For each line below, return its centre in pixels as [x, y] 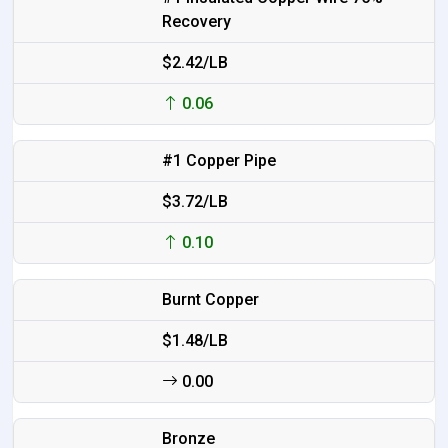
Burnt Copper [210, 299]
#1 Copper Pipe [218, 160]
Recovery [196, 21]
